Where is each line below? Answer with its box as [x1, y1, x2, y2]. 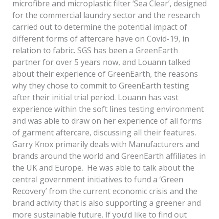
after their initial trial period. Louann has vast [12, 92, 178, 103]
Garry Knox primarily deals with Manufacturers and [12, 139, 199, 150]
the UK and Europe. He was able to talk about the [12, 162, 195, 174]
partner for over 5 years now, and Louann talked [12, 57, 191, 68]
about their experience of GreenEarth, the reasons [12, 68, 198, 80]
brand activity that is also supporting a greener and [12, 197, 201, 209]
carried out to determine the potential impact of [12, 22, 187, 33]
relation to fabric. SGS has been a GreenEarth [12, 45, 178, 56]
